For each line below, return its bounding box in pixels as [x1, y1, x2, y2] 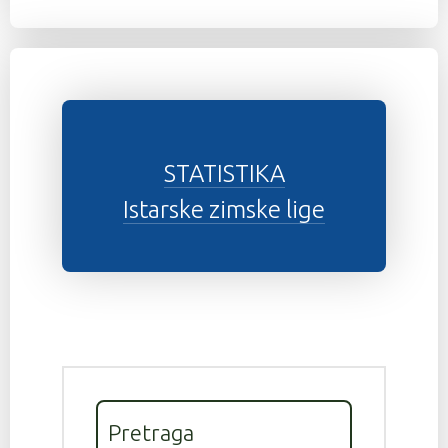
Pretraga [108, 420, 194, 446]
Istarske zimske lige [123, 195, 325, 223]
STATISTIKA [163, 159, 285, 187]
